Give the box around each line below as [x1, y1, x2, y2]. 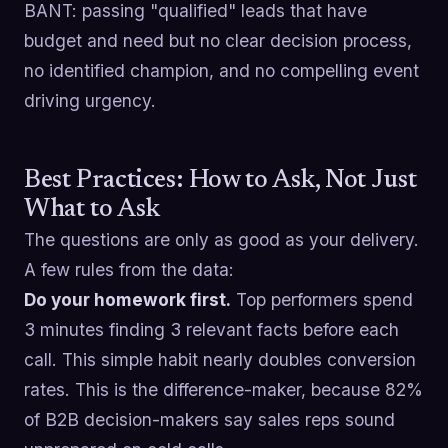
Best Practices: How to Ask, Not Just [24, 167, 417, 194]
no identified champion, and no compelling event [24, 59, 419, 81]
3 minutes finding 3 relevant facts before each [24, 318, 399, 340]
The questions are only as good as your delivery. [24, 228, 419, 250]
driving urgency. [24, 89, 156, 111]
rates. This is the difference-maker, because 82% [24, 378, 423, 400]
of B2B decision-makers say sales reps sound [24, 408, 395, 430]
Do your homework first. [24, 288, 231, 310]
